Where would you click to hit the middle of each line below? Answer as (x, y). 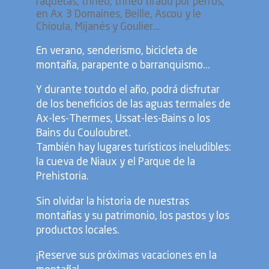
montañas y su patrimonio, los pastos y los (133, 216)
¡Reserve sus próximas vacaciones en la (126, 256)
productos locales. (78, 231)
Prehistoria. (62, 177)
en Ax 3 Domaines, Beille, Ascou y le (119, 15)
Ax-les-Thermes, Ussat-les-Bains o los (123, 119)
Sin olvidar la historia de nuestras (113, 202)
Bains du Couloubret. (83, 134)
